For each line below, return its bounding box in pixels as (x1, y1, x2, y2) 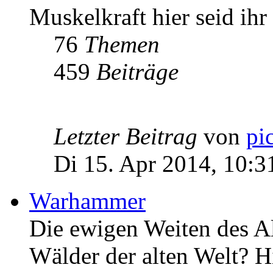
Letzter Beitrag (54, 123, 197, 150)
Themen (84, 31, 160, 58)
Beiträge (96, 58, 179, 85)
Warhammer (29, 188, 146, 214)
